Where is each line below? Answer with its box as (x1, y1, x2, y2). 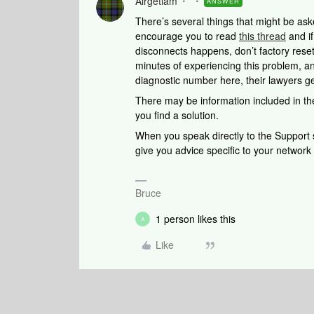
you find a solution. (135, 108, 219, 122)
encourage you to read (135, 29, 239, 43)
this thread (239, 29, 286, 43)
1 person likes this (156, 212, 235, 226)
